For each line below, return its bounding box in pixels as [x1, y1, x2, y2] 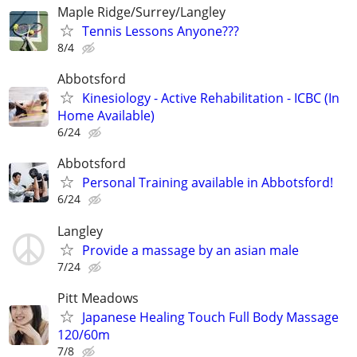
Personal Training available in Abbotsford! [82, 174, 333, 192]
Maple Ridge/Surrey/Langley [57, 3, 226, 21]
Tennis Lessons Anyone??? [82, 22, 239, 40]
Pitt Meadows [57, 288, 139, 307]
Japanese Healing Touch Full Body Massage [82, 308, 339, 326]
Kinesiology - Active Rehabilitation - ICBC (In [82, 89, 339, 108]
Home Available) [57, 107, 155, 125]
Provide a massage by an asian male [82, 241, 299, 259]
